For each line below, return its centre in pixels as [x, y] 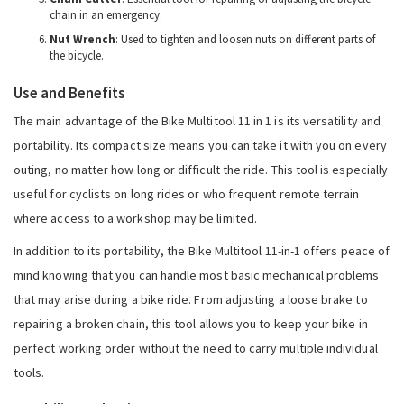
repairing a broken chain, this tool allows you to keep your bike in [191, 323]
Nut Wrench [83, 40]
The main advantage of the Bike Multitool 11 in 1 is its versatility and [197, 120]
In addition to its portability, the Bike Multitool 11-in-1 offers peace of [202, 250]
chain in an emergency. [106, 15]
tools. [29, 372]
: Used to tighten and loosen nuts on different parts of [245, 40]
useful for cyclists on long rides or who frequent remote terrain [187, 193]
